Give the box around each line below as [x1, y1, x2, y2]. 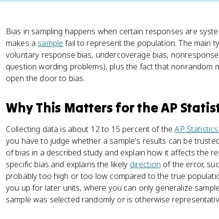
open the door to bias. [6, 73, 85, 84]
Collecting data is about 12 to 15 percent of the [6, 124, 175, 134]
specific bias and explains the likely [6, 159, 130, 170]
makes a [6, 38, 38, 48]
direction [130, 159, 161, 170]
